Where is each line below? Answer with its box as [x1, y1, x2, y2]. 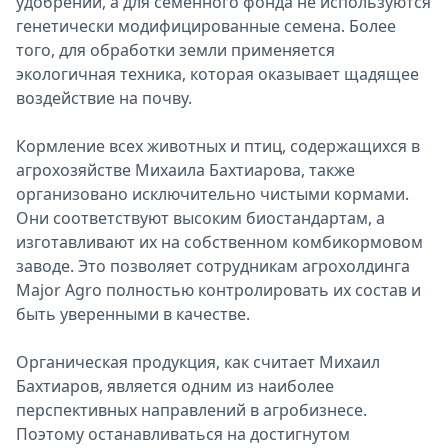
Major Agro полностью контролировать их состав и [16, 279, 421, 301]
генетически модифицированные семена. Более [16, 15, 396, 37]
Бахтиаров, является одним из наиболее [16, 375, 334, 397]
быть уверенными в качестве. [16, 303, 250, 325]
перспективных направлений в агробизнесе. [16, 399, 367, 421]
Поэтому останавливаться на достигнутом [16, 423, 350, 445]
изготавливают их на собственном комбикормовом [16, 231, 423, 253]
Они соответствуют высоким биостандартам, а [16, 207, 385, 229]
